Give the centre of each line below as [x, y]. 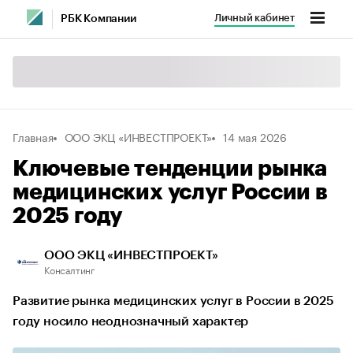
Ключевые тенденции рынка [170, 169]
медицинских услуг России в [170, 192]
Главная [33, 136]
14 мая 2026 [255, 136]
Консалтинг [69, 269]
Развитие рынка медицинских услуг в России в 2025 [173, 301]
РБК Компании [98, 19]
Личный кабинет [254, 18]
